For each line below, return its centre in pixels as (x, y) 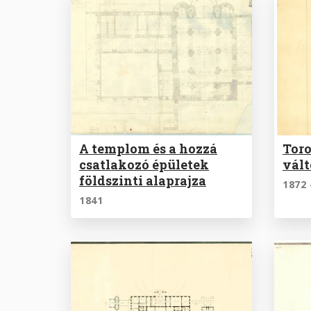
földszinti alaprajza (143, 180)
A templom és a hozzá (148, 148)
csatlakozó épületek (144, 164)
